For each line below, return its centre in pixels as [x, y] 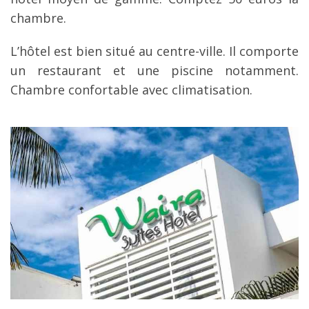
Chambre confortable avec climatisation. [131, 90]
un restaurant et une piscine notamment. [154, 71]
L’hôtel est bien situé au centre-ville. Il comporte [154, 51]
